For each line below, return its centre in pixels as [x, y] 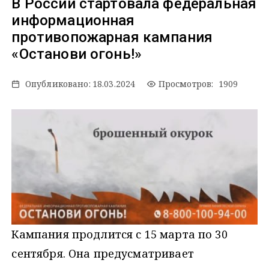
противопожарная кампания [112, 38]
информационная [73, 21]
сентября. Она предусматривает [103, 254]
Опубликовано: [58, 84]
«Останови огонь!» [77, 54]
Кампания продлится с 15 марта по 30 [119, 234]
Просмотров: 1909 [197, 84]
